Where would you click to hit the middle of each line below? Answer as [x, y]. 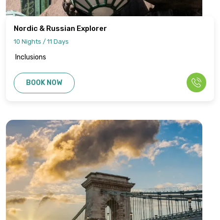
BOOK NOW [44, 83]
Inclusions [31, 57]
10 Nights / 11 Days [41, 41]
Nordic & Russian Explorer [60, 28]
